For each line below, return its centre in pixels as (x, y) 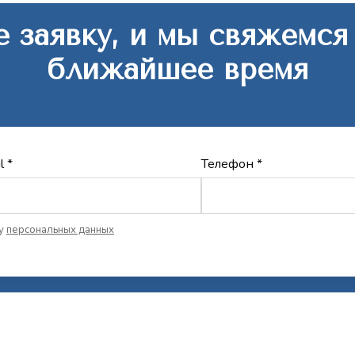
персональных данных (60, 230)
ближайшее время (177, 70)
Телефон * (232, 164)
